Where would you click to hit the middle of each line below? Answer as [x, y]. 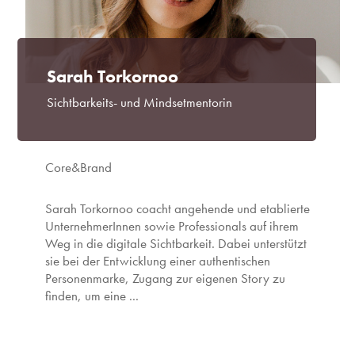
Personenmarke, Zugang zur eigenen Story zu [165, 278]
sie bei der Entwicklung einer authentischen [158, 261]
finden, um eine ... [92, 296]
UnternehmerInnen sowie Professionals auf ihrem [172, 226]
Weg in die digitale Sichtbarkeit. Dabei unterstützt [176, 243]
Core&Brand [78, 167]
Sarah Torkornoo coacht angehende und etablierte [177, 208]
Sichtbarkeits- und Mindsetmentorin [139, 102]
